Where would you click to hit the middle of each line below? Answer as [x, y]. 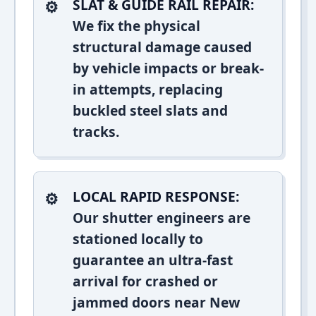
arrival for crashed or [145, 281]
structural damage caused [162, 47]
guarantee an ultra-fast [153, 260]
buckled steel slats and [150, 110]
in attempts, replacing [148, 89]
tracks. [96, 132]
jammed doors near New [156, 302]
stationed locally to [138, 239]
